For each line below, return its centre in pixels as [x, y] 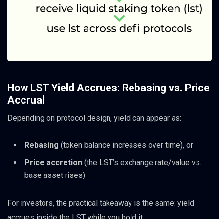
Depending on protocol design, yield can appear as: [94, 118]
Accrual [26, 100]
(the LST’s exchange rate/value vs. [142, 163]
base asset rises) [55, 175]
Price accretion [53, 163]
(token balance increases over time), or [126, 145]
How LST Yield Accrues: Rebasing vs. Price [109, 88]
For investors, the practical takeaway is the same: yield [101, 203]
